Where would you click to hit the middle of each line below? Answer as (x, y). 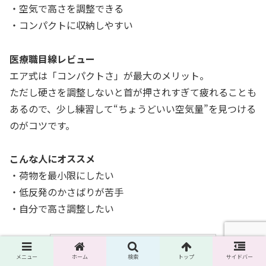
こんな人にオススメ (52, 159)
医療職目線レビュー (52, 58)
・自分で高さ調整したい (62, 209)
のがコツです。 (42, 125)
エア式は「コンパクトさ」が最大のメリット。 (109, 75)
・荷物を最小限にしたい (62, 175)
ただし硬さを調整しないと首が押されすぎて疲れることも (133, 92)
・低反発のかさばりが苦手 (66, 192)
